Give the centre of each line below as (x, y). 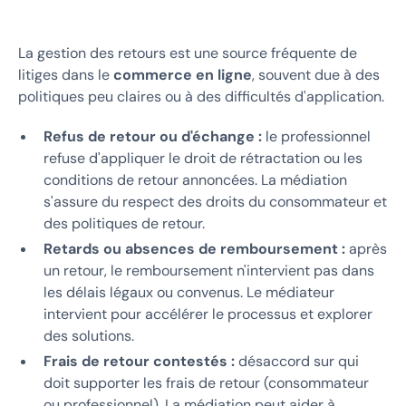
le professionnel (316, 136)
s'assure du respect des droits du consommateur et (215, 201)
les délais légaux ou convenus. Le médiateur (189, 292)
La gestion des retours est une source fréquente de (188, 53)
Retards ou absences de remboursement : (194, 248)
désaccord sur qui (297, 361)
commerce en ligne (183, 74)
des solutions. (89, 335)
